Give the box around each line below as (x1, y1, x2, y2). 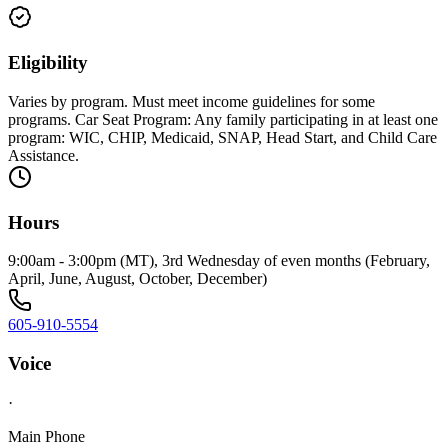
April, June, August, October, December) (8, 270, 267, 288)
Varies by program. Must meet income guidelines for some (8, 92, 375, 110)
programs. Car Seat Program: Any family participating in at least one (8, 110, 438, 128)
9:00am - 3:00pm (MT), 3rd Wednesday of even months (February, (8, 252, 430, 270)
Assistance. (8, 146, 79, 164)
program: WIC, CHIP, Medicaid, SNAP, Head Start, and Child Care (8, 128, 437, 146)
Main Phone (8, 427, 85, 445)
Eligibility (8, 52, 88, 74)
